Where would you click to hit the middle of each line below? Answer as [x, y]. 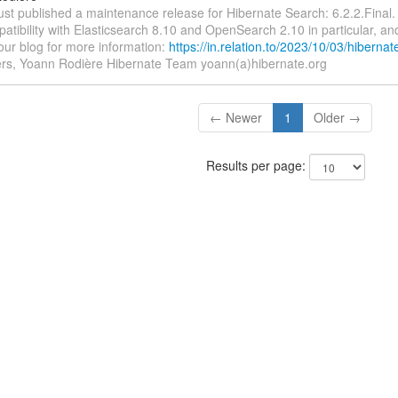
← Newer [236, 118]
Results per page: [257, 166]
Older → [338, 118]
